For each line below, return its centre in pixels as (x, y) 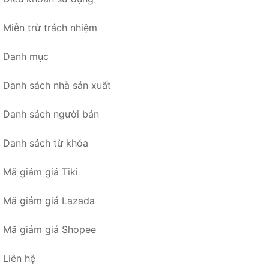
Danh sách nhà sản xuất (57, 86)
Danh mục (26, 57)
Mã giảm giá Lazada (49, 201)
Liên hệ (19, 258)
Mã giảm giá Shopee (50, 230)
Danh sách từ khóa (46, 143)
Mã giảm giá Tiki (41, 172)
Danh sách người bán (51, 114)
